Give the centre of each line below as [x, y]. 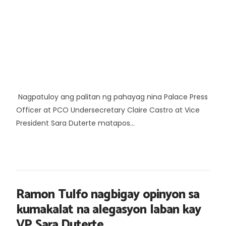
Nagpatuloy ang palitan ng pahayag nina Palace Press [112, 97]
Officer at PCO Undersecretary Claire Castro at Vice [108, 110]
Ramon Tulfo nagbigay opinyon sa [108, 194]
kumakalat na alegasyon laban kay [108, 210]
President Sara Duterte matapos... [75, 123]
